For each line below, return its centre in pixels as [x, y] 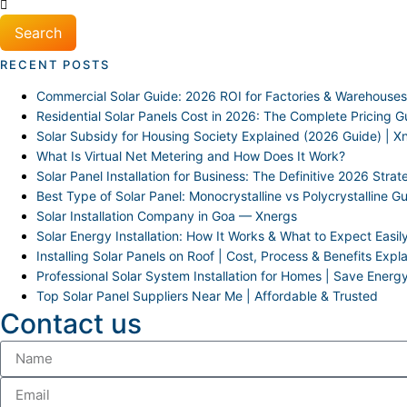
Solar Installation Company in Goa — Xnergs [167, 215]
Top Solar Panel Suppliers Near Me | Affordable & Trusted [207, 295]
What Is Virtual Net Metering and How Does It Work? [191, 155]
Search [38, 32]
